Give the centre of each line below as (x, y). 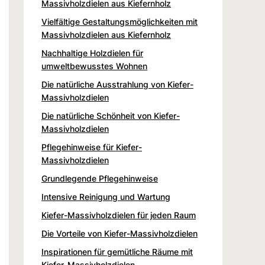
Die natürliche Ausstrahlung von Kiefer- (117, 84)
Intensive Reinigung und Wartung (106, 196)
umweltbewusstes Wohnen (94, 66)
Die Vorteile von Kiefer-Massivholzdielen (119, 233)
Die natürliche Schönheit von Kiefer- (111, 115)
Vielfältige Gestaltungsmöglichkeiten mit (119, 21)
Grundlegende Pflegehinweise (100, 178)
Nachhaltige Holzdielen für (92, 53)
